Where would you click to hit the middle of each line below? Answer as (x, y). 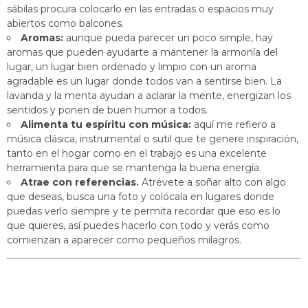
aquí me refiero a (233, 124)
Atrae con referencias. (80, 182)
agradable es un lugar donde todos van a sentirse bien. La (144, 81)
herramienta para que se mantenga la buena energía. (134, 168)
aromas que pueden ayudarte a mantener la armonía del (142, 52)
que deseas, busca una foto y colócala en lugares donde (141, 197)
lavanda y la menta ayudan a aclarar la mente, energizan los (149, 96)
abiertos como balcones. (65, 23)
